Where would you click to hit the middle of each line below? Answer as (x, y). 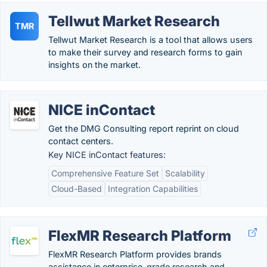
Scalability (185, 173)
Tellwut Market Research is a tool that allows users (150, 40)
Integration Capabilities (153, 189)
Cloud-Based (77, 189)
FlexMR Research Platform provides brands (135, 254)
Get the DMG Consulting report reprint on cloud (144, 128)
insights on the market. (94, 65)
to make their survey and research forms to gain (145, 52)
